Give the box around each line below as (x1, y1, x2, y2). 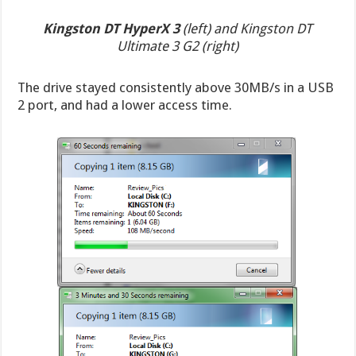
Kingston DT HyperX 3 (43, 20, 180, 37)
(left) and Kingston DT (180, 20, 313, 37)
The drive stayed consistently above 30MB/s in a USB (17, 79, 335, 95)
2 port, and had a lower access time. (17, 96, 233, 113)
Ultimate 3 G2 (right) (117, 37, 239, 54)
